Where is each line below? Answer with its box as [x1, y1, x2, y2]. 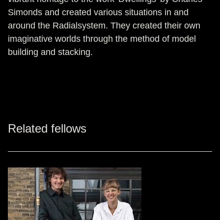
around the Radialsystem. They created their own [8, 21, 200, 30]
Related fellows [8, 122, 86, 135]
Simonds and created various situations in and [8, 7, 189, 17]
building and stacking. [8, 47, 93, 57]
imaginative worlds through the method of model [8, 34, 196, 44]
